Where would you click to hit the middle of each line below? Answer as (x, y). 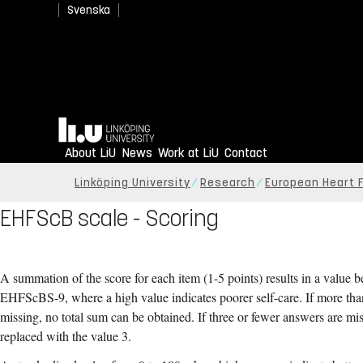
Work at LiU (188, 153)
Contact (246, 153)
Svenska (89, 10)
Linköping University (132, 183)
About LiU (90, 153)
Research (228, 183)
